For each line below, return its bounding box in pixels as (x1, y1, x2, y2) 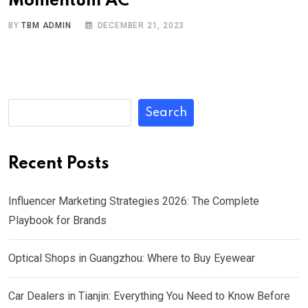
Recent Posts (8, 155, 109, 173)
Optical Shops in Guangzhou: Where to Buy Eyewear (8, 251, 255, 265)
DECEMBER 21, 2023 (97, 20, 185, 30)
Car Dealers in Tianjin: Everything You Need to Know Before (8, 289, 290, 302)
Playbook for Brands (8, 213, 107, 227)
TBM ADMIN (21, 20, 71, 30)
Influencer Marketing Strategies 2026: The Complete (8, 194, 259, 208)
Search (145, 106, 187, 119)
